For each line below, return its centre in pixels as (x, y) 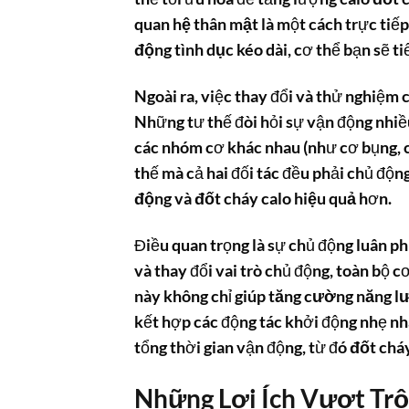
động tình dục (184, 50)
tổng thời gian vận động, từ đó (242, 347)
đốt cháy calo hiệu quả (275, 198)
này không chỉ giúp (201, 296)
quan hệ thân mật (196, 25)
